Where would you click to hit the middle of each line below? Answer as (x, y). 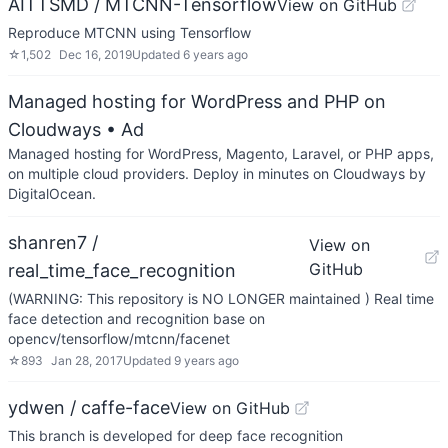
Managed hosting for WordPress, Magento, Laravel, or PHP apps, (221, 153)
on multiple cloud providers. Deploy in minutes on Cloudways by (217, 173)
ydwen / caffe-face (89, 407)
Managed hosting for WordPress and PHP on (197, 101)
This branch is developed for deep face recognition (175, 435)
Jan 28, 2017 (87, 360)
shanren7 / (53, 242)
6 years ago (215, 54)
